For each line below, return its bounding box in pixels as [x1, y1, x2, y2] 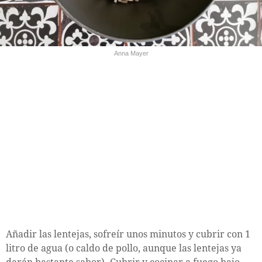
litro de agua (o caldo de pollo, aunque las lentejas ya [6, 242, 242, 254]
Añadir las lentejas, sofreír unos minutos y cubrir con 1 [6, 228, 250, 240]
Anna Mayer [113, 49, 149, 57]
